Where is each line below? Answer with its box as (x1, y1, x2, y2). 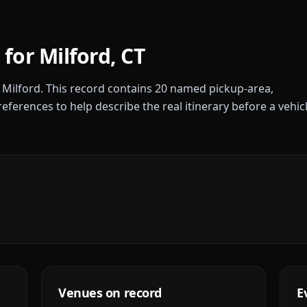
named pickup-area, (167, 81, 273, 96)
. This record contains (40, 81, 155, 96)
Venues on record (58, 284, 162, 301)
